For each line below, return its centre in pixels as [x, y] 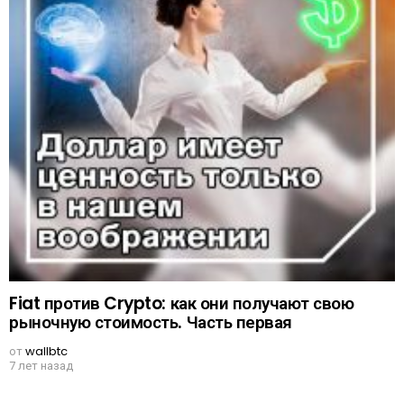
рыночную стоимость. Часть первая [151, 323]
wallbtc [46, 352]
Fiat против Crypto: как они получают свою [182, 304]
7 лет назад [41, 366]
